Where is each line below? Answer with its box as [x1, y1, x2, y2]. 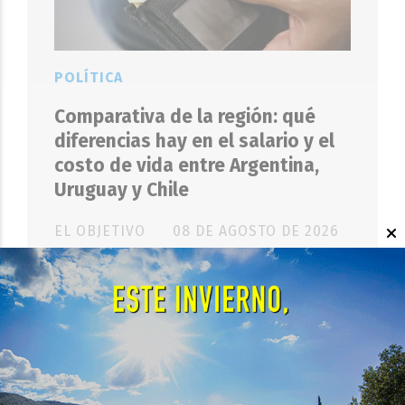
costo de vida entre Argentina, [54, 154, 319, 178]
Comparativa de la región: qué [54, 105, 316, 129]
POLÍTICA [54, 69, 123, 87]
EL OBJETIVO [54, 221, 146, 240]
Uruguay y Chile [54, 178, 189, 202]
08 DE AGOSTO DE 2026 [173, 221, 339, 240]
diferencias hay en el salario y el [54, 129, 334, 154]
